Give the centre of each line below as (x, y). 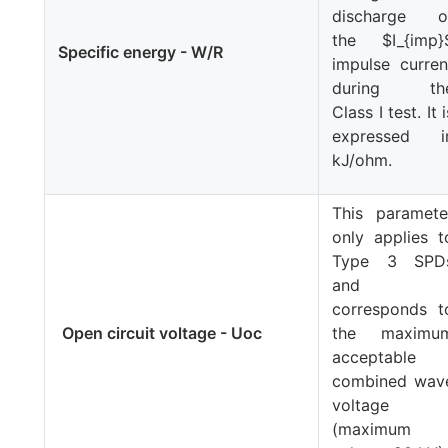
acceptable (374, 356)
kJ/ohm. (362, 159)
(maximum (372, 428)
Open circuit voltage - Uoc (160, 332)
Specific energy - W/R (141, 51)
